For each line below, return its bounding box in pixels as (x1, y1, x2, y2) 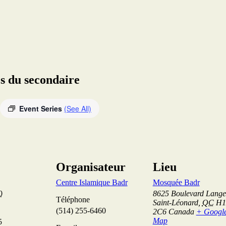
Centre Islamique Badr (55, 178, 128, 187)
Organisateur (55, 160, 126, 174)
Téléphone (55, 195, 90, 204)
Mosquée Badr (152, 178, 200, 187)
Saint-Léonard (152, 198, 198, 207)
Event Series (19, 103, 64, 114)
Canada (168, 207, 194, 216)
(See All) (64, 103, 91, 114)
